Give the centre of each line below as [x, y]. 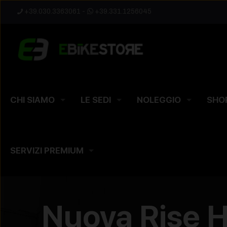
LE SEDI [96, 100]
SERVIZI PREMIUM [47, 150]
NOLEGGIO [159, 100]
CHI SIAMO [32, 100]
